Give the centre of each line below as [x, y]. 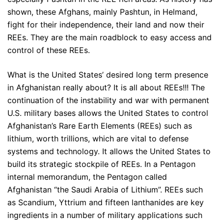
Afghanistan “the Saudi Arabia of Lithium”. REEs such [105, 190]
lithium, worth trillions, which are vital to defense [98, 139]
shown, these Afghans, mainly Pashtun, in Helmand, [102, 12]
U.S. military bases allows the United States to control [108, 113]
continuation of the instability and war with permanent [108, 100]
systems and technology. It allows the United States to [109, 151]
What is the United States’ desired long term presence [108, 75]
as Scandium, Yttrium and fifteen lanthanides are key [106, 203]
